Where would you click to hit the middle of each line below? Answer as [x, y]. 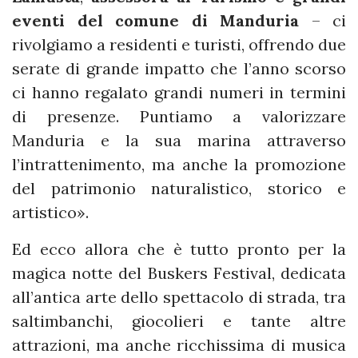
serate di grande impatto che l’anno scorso [179, 68]
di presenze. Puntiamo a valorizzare [179, 116]
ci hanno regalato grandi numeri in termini [179, 92]
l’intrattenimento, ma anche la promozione [179, 164]
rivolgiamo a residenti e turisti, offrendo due [179, 44]
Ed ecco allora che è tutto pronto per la [179, 249]
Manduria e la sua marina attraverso [179, 140]
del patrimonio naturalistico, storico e [179, 188]
